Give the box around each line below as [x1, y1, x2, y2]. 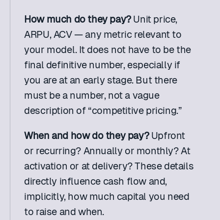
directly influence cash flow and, [24, 176, 167, 187]
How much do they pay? [24, 14, 131, 25]
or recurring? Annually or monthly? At [24, 145, 191, 156]
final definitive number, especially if [24, 59, 181, 70]
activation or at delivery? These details [24, 161, 194, 171]
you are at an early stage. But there [24, 75, 177, 85]
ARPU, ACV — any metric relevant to [24, 29, 182, 40]
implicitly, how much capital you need [24, 191, 190, 202]
